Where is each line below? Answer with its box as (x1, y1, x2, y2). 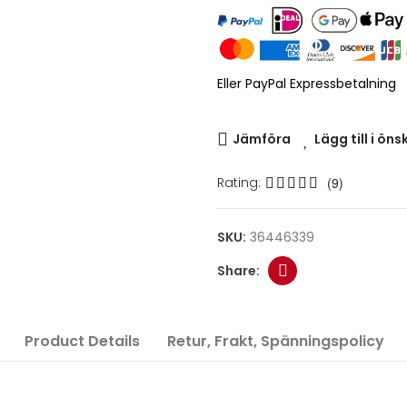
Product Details (24, 331, 140, 352)
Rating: (217, 174, 261, 192)
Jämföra (233, 130, 291, 148)
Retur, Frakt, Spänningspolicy (166, 331, 384, 352)
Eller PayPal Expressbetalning (217, 74, 396, 93)
